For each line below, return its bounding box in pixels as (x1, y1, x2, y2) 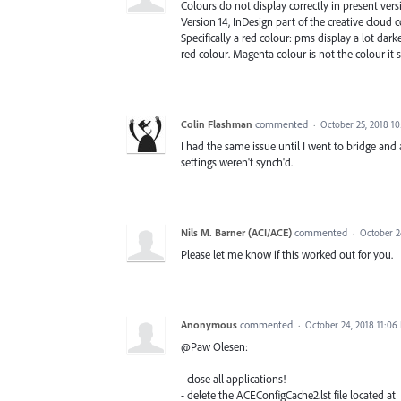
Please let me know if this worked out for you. (181, 246, 393, 261)
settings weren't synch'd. (181, 154, 293, 169)
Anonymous (181, 317, 237, 331)
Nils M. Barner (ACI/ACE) (181, 225, 292, 239)
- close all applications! (181, 371, 286, 387)
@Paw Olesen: (181, 338, 248, 354)
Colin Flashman (181, 116, 252, 131)
